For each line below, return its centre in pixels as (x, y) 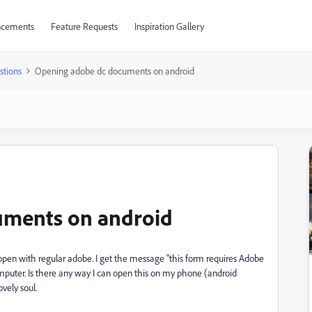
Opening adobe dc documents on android (115, 71)
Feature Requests (84, 26)
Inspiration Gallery (169, 26)
